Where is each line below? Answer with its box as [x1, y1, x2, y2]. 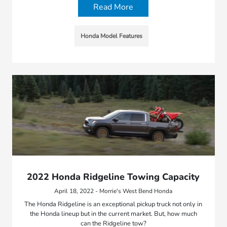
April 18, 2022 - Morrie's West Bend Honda [54, 187, 173, 196]
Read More [93, 1, 134, 13]
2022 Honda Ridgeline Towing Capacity [27, 171, 200, 183]
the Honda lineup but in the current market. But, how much [29, 209, 197, 219]
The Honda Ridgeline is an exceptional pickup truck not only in [24, 200, 203, 209]
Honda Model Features [80, 31, 142, 40]
